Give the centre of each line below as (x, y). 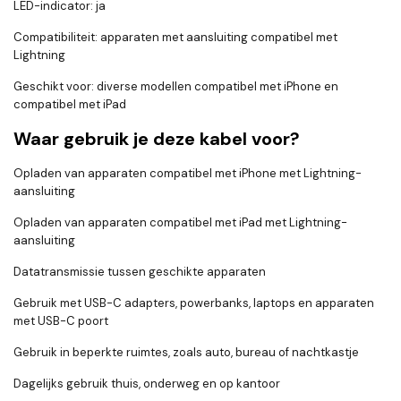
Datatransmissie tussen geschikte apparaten (140, 272)
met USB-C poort (61, 321)
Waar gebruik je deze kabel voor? (157, 139)
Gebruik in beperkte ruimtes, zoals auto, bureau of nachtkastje (186, 353)
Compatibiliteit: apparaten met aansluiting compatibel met (175, 38)
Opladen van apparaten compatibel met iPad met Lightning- (180, 223)
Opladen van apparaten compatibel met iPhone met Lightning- (188, 174)
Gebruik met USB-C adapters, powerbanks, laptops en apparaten (194, 303)
